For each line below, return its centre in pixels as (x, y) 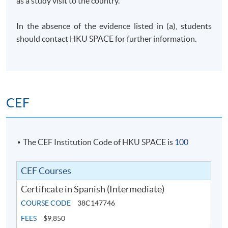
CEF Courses (46, 170)
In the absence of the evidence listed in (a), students (114, 26)
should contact (43, 38)
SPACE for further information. (142, 38)
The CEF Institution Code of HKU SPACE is (99, 142)
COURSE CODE (46, 203)
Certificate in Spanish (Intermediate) (93, 189)
